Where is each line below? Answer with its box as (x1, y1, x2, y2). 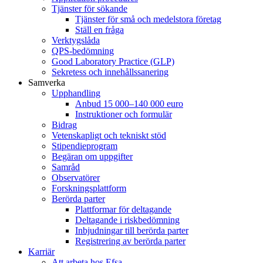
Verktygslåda (52, 35, 100, 45)
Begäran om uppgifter (52, 151, 133, 161)
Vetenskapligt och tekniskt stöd (52, 130, 166, 140)
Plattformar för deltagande (75, 204, 171, 214)
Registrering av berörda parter (75, 236, 186, 246)
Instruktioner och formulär (75, 109, 172, 119)
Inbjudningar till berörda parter (75, 225, 188, 235)
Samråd (52, 162, 80, 172)
